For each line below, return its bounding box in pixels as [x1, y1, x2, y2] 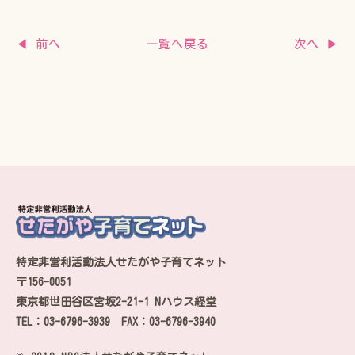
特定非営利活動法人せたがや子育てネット [16, 256, 227, 268]
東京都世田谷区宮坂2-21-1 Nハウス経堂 [15, 296, 227, 307]
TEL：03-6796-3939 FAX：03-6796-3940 [15, 315, 216, 327]
